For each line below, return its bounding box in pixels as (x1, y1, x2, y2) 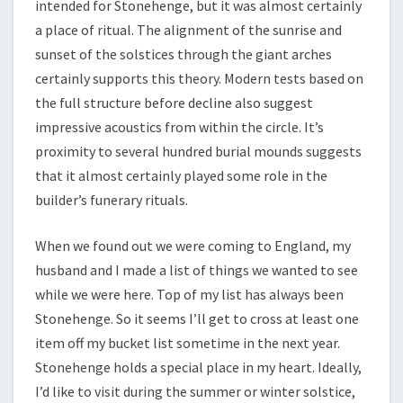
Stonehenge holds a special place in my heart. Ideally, (35, 358, 362, 376)
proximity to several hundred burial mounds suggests (35, 142, 362, 160)
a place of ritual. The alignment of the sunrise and (35, 21, 342, 39)
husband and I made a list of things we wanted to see (35, 261, 358, 279)
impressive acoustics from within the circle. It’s (35, 118, 324, 136)
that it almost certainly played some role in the (35, 166, 327, 184)
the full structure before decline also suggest (35, 94, 313, 112)
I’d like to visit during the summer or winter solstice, (35, 382, 355, 400)
